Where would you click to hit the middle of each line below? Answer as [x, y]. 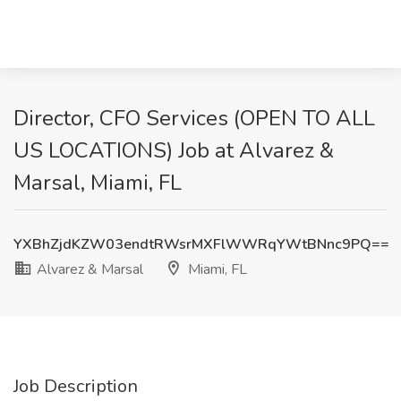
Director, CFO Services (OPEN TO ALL [194, 118]
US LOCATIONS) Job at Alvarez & [174, 150]
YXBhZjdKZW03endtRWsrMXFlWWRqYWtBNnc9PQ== [201, 244]
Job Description [76, 386]
